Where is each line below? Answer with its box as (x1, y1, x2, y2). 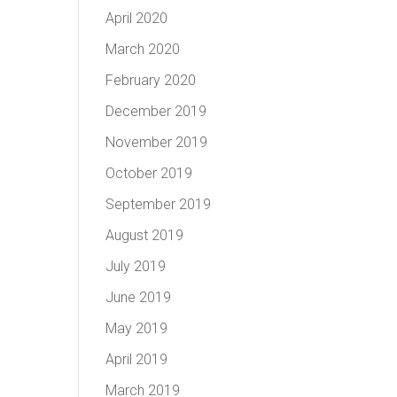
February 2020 (105, 72, 197, 89)
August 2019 (105, 227, 184, 244)
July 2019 (105, 258, 167, 275)
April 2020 (105, 10, 168, 27)
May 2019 (105, 320, 168, 337)
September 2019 (105, 196, 212, 213)
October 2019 (105, 165, 193, 182)
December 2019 (105, 103, 207, 120)
